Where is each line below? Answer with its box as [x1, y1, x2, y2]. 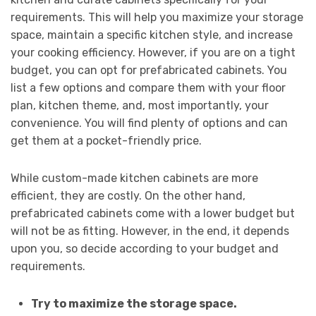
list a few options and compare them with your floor [11, 81, 286, 95]
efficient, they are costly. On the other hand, [11, 189, 245, 203]
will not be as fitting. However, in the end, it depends [11, 224, 289, 238]
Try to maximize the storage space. [30, 297, 237, 311]
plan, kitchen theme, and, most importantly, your [11, 99, 269, 113]
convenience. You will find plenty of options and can [11, 116, 288, 130]
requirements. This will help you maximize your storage [11, 11, 303, 25]
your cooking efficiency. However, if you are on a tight [11, 46, 296, 60]
